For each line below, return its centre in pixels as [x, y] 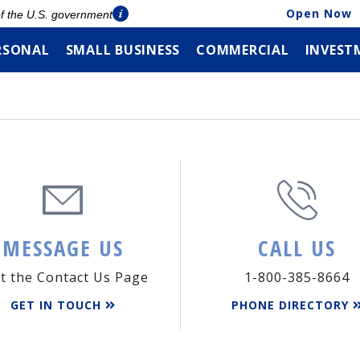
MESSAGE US [63, 248]
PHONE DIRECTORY [292, 305]
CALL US [297, 248]
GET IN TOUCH [57, 305]
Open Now [319, 13]
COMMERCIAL [243, 50]
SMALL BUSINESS [123, 50]
